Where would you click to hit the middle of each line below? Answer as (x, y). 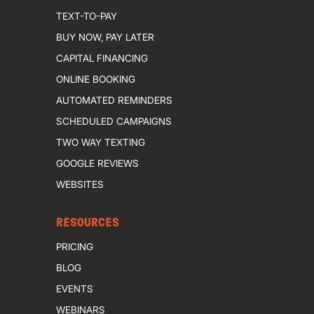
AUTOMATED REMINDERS (114, 100)
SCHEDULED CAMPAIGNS (114, 121)
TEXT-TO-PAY (86, 16)
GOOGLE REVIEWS (97, 163)
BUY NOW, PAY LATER (105, 37)
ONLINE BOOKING (95, 79)
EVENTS (74, 289)
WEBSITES (80, 184)
